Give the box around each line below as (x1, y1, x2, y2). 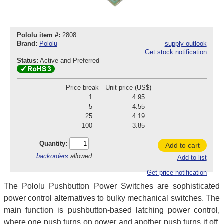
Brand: (16, 40, 37, 48)
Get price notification (147, 169, 207, 177)
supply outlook (164, 40, 207, 48)
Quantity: (39, 139, 68, 147)
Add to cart (165, 141, 200, 149)
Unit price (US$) (105, 84, 151, 91)
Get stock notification (144, 48, 207, 56)
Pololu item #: (16, 31, 60, 39)
